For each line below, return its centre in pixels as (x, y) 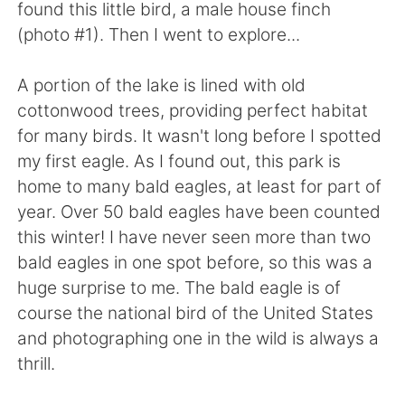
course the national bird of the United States (196, 312)
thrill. (37, 363)
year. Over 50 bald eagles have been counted (199, 211)
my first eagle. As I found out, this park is (179, 160)
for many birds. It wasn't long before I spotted (200, 135)
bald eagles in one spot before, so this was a (195, 262)
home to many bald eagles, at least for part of (200, 186)
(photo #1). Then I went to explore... (159, 34)
